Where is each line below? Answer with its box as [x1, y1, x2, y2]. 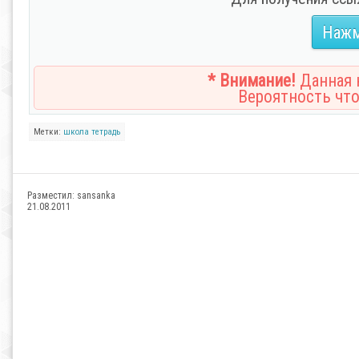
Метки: [34, 127, 63, 137]
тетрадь [91, 127, 120, 137]
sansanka [77, 190, 115, 201]
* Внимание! [208, 71, 296, 91]
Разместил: [27, 190, 77, 201]
